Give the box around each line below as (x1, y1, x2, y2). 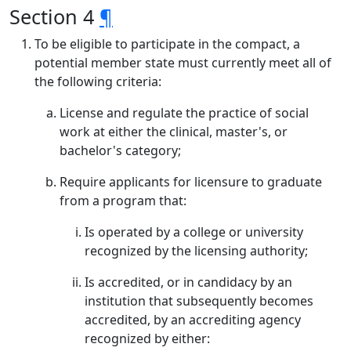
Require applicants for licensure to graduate (60, 173, 322, 190)
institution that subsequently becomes (85, 292, 313, 309)
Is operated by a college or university (85, 223, 303, 241)
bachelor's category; (60, 142, 181, 159)
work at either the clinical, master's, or (60, 123, 288, 140)
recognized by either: (85, 330, 210, 347)
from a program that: (60, 192, 186, 209)
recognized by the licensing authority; (85, 242, 308, 259)
